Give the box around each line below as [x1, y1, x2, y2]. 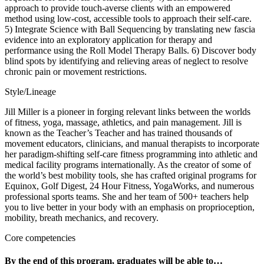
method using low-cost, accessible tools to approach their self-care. [5, 13, 252, 24]
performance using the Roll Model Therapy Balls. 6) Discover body [5, 45, 256, 55]
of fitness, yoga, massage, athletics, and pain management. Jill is [5, 117, 242, 127]
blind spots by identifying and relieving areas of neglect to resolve [5, 55, 248, 66]
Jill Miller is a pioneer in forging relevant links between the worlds [5, 106, 250, 117]
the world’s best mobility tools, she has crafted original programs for [5, 170, 256, 180]
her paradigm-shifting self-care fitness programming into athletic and [5, 148, 258, 159]
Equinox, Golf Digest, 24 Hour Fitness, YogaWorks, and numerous [5, 180, 254, 191]
